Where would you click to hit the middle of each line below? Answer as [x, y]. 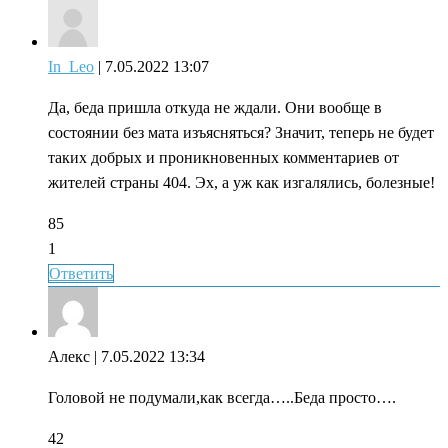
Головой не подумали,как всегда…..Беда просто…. [222, 397]
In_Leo [71, 66]
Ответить [81, 273]
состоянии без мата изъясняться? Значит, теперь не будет [241, 132]
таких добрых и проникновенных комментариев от [223, 157]
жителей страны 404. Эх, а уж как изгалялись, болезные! [241, 182]
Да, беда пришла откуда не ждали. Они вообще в [215, 107]
